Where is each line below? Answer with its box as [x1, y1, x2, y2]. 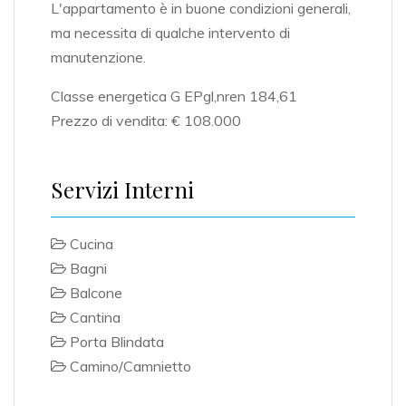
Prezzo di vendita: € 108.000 [51, 111, 241, 130]
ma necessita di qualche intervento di [51, 24, 290, 43]
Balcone [66, 284, 122, 303]
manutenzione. [51, 48, 150, 67]
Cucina [66, 235, 113, 254]
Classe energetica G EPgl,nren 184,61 [51, 87, 297, 106]
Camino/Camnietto [66, 357, 191, 376]
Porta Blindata [66, 333, 164, 352]
